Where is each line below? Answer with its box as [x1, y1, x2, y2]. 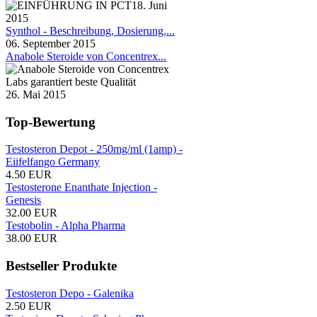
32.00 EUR [6, 207, 57, 219]
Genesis [6, 194, 41, 207]
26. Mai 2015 [6, 88, 66, 100]
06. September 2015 [6, 37, 96, 50]
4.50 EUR [6, 168, 52, 181]
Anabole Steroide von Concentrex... [6, 50, 166, 62]
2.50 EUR [6, 299, 52, 312]
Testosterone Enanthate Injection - [6, 181, 157, 194]
